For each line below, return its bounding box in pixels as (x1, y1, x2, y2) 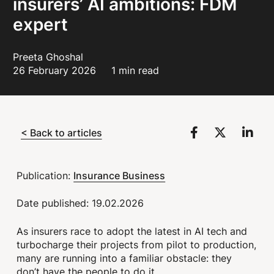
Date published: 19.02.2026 (17, 196, 144, 210)
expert (13, 12, 68, 36)
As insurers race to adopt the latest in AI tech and (17, 224, 248, 238)
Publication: (17, 169, 74, 182)
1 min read (111, 64, 160, 77)
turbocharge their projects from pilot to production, (17, 237, 257, 251)
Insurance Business (73, 168, 166, 182)
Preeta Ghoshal (13, 50, 84, 64)
